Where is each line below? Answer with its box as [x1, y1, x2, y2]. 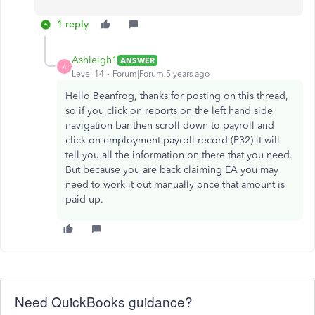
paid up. [65, 193, 106, 205]
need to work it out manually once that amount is [65, 179, 285, 191]
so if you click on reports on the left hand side [65, 105, 273, 117]
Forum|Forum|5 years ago [112, 69, 210, 79]
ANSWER [120, 55, 155, 65]
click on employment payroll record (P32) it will [65, 134, 280, 146]
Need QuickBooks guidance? [15, 292, 193, 311]
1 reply [57, 18, 89, 30]
